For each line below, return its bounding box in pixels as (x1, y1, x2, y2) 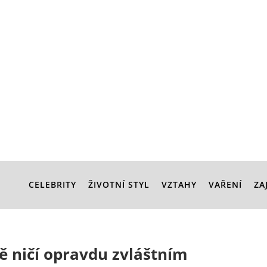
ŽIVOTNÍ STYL (88, 179, 150, 190)
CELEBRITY (29, 179, 76, 190)
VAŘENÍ (209, 179, 242, 190)
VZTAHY (162, 179, 197, 190)
